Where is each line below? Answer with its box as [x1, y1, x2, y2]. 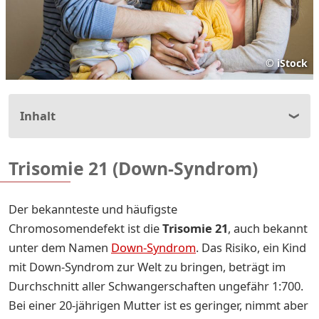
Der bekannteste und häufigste [9, 200, 177, 217]
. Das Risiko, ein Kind [196, 239, 306, 256]
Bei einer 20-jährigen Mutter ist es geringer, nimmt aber [9, 296, 308, 313]
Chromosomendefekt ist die [9, 219, 162, 236]
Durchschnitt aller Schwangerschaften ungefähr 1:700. [9, 277, 303, 294]
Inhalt [20, 107, 56, 124]
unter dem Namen [9, 239, 111, 256]
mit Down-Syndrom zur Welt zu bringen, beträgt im [9, 258, 286, 275]
